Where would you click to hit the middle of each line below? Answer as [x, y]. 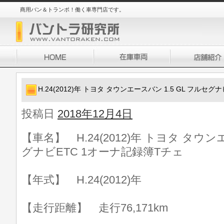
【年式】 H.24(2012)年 [81, 180]
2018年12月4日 [95, 114]
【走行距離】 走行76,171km [95, 208]
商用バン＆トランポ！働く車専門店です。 [72, 9]
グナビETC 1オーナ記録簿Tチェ [102, 152]
